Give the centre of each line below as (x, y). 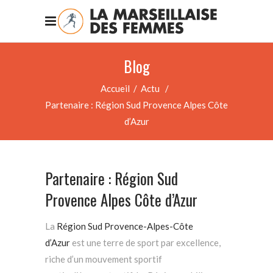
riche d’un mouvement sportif (104, 259)
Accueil (115, 88)
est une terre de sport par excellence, (145, 243)
